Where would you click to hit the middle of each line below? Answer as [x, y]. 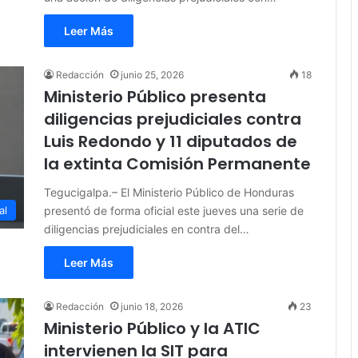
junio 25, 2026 [152, 75]
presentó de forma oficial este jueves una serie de [174, 211]
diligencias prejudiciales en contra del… [147, 229]
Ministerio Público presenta [155, 97]
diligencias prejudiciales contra [173, 119]
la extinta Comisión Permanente [177, 164]
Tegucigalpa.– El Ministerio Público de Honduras [169, 193]
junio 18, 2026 [152, 307]
